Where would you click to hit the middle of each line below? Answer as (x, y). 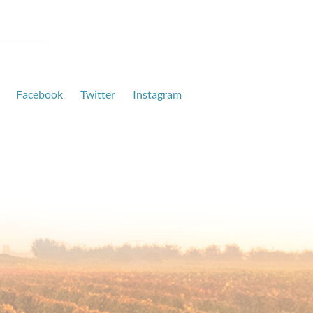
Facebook (39, 94)
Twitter (98, 94)
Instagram (157, 94)
